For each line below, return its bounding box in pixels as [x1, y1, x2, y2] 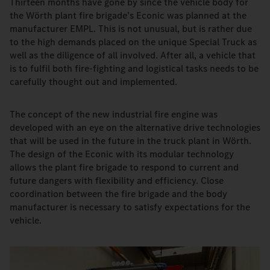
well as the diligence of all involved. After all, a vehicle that [10, 49, 256, 61]
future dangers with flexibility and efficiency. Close [10, 174, 224, 187]
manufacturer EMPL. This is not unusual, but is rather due [10, 22, 252, 35]
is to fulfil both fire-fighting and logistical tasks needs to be [10, 62, 259, 75]
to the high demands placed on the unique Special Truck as [10, 36, 257, 48]
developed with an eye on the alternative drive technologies [10, 121, 260, 134]
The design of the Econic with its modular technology [10, 148, 234, 160]
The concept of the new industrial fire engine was [10, 108, 218, 121]
